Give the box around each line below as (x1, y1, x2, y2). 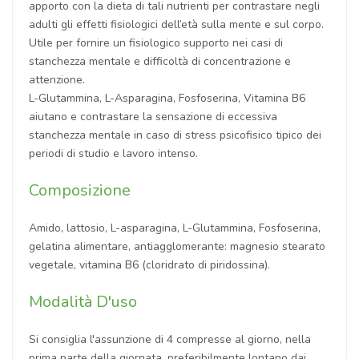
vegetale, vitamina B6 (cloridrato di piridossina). (29, 256, 270, 272)
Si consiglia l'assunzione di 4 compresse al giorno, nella (29, 331, 311, 347)
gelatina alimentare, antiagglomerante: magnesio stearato (29, 238, 325, 254)
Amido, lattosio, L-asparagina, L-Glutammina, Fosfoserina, (29, 220, 321, 236)
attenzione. (29, 71, 85, 87)
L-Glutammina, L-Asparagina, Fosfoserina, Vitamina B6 (29, 90, 305, 106)
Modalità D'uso (29, 290, 137, 313)
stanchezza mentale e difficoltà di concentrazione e (29, 53, 291, 69)
